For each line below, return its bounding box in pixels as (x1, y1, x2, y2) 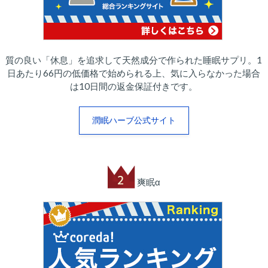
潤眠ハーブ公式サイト (92, 115, 176, 126)
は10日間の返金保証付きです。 (70, 81, 198, 92)
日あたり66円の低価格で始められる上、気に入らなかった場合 (7, 68, 261, 79)
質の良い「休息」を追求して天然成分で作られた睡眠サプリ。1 (5, 54, 263, 66)
